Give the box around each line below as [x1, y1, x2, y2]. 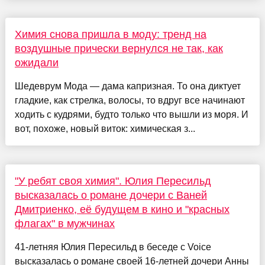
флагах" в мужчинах [14, 217, 115, 230]
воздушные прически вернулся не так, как [14, 42, 223, 54]
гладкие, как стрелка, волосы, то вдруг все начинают [14, 95, 245, 105]
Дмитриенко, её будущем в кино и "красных [14, 203, 230, 215]
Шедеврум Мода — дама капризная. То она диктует [14, 80, 241, 91]
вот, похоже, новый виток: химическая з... [14, 123, 195, 134]
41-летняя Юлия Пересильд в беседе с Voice [14, 241, 211, 252]
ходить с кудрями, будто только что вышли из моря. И [14, 109, 248, 119]
